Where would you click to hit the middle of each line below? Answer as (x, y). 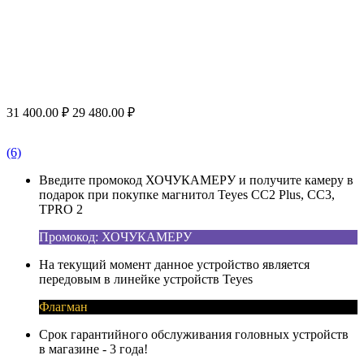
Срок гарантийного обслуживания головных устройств (194, 334)
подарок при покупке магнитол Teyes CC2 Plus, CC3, (187, 194)
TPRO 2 (61, 209)
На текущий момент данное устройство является (174, 264)
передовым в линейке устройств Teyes (146, 279)
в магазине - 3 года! (93, 349)
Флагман (63, 306)
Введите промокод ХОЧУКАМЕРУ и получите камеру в (196, 180)
